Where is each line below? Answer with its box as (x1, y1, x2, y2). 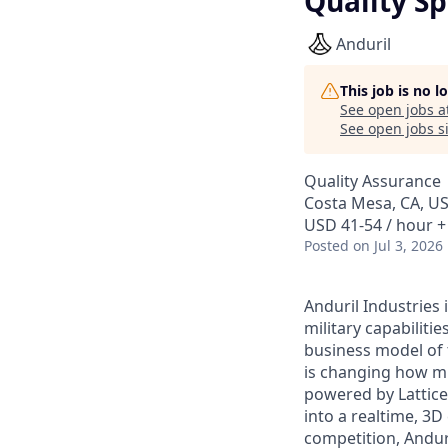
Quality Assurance (304, 170, 441, 192)
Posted (304, 236, 349, 255)
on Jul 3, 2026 (353, 236, 443, 255)
